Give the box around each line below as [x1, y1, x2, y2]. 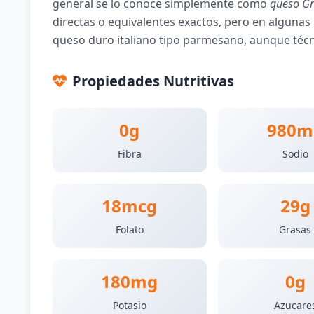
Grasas [279, 223, 312, 236]
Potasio [112, 299, 146, 312]
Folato [115, 223, 144, 236]
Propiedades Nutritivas [71, 71, 234, 90]
